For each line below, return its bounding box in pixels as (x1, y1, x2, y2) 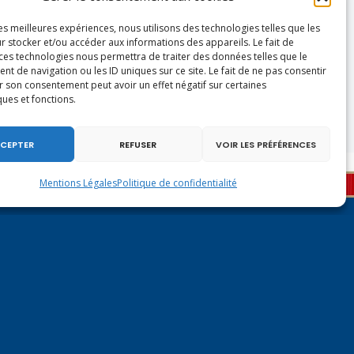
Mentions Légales (39, 176, 117, 190)
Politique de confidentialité (116, 176, 237, 190)
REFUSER (119, 137, 157, 151)
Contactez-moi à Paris (67, 318, 252, 341)
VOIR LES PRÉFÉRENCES (216, 137, 317, 151)
